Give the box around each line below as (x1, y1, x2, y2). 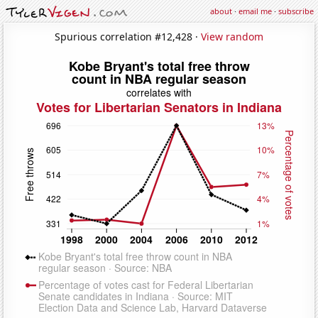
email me (238, 6, 272, 16)
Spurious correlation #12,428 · (55, 29, 201, 43)
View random (201, 29, 263, 43)
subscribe (278, 6, 314, 16)
